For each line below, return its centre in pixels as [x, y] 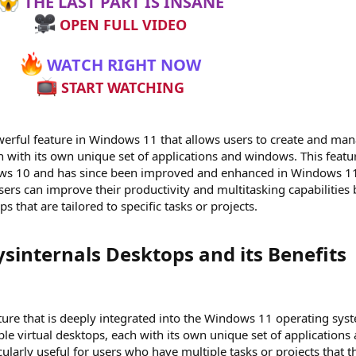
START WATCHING [121, 88]
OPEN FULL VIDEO [121, 25]
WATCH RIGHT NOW [122, 64]
